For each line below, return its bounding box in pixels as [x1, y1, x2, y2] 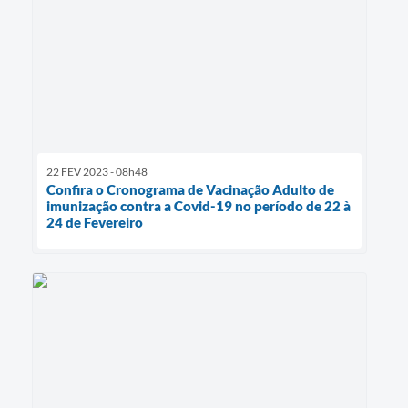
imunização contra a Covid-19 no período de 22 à [46, 197, 351, 214]
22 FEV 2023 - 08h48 [46, 164, 148, 178]
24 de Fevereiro [46, 213, 143, 230]
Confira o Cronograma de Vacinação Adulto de [46, 180, 334, 198]
